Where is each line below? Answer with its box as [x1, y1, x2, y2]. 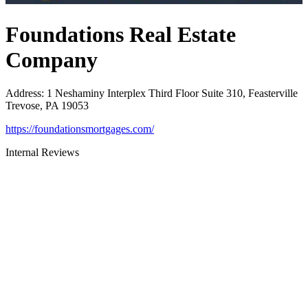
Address [5, 87, 41, 100]
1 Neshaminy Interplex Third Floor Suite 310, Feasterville [47, 87, 298, 100]
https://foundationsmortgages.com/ [5, 123, 154, 135]
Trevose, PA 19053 [5, 100, 89, 112]
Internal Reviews [5, 146, 79, 159]
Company [5, 47, 98, 72]
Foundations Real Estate [5, 21, 236, 47]
